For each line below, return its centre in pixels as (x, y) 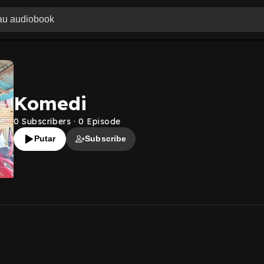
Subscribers (45, 121)
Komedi (50, 103)
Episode (103, 121)
